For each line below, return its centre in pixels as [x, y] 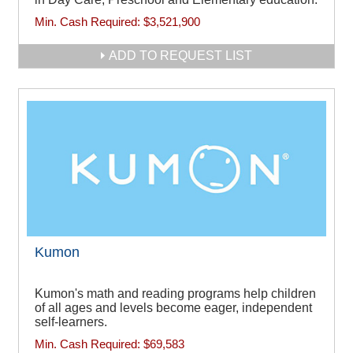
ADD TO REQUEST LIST [180, 55]
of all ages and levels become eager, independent [173, 308]
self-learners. [71, 322]
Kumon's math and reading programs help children [175, 294]
